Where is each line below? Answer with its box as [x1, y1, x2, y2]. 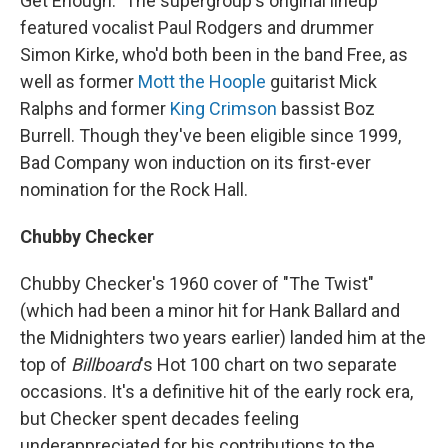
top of [20, 354, 71, 375]
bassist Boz [277, 98, 375, 119]
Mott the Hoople [138, 71, 266, 92]
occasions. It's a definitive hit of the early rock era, [20, 381, 413, 402]
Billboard [71, 354, 140, 375]
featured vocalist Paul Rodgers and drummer [20, 17, 374, 38]
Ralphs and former [20, 98, 170, 119]
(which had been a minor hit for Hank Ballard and [20, 300, 400, 321]
